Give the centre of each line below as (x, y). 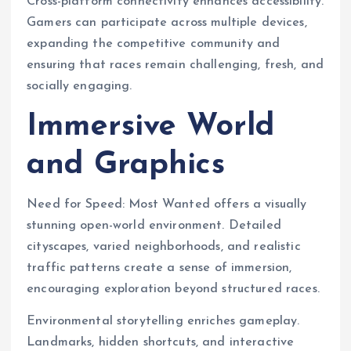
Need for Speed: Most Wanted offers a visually (167, 204)
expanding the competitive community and (154, 43)
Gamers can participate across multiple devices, (167, 22)
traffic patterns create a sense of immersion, (159, 268)
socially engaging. (80, 86)
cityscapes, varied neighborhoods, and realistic (164, 246)
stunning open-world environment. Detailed (154, 225)
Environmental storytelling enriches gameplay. (163, 321)
